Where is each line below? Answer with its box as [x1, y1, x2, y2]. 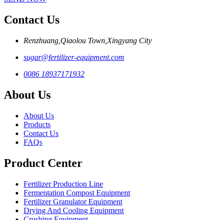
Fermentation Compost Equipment [24, 188, 130, 197]
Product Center [4, 156, 82, 169]
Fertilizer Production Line [24, 179, 103, 188]
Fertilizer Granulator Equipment [24, 197, 122, 206]
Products [24, 120, 51, 129]
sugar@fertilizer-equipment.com [24, 53, 124, 62]
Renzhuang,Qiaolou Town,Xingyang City [24, 36, 152, 45]
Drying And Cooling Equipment [24, 206, 124, 215]
